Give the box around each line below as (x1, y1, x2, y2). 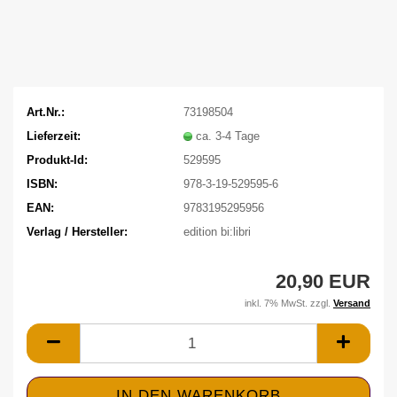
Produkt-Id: (27, 152, 88, 167)
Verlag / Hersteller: (27, 224, 128, 238)
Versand (333, 298, 370, 308)
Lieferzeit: (27, 128, 81, 143)
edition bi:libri (183, 224, 251, 238)
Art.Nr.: (27, 105, 65, 119)
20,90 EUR (276, 270, 370, 292)
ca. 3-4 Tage (195, 128, 260, 143)
